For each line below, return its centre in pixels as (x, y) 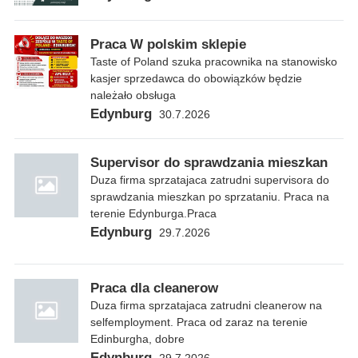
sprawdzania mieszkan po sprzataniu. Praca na (210, 197)
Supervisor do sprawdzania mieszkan (209, 163)
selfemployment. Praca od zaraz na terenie (199, 322)
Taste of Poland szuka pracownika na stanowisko (214, 62)
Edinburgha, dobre (137, 339)
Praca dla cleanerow (154, 288)
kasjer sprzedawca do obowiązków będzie (196, 79)
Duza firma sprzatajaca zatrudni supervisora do (210, 180)
